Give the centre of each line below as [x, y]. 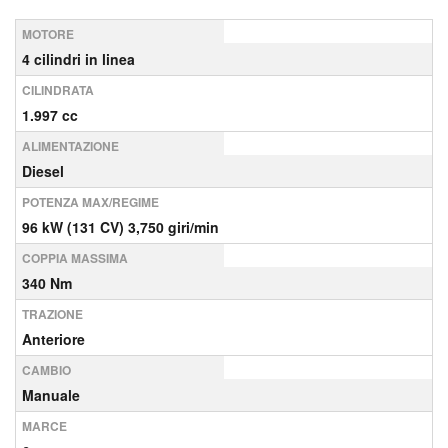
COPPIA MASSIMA [75, 258]
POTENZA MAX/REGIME [90, 202]
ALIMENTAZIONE [70, 146]
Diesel [43, 171]
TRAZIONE [52, 314]
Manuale [51, 395]
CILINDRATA [58, 90]
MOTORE [48, 34]
